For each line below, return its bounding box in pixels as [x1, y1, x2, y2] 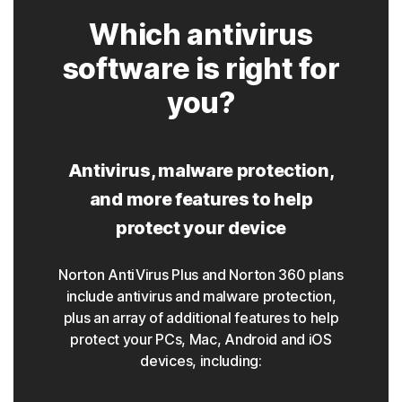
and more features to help [89, 188, 313, 211]
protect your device [115, 217, 287, 240]
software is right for [62, 51, 340, 87]
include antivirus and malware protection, [66, 287, 336, 306]
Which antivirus [89, 17, 313, 53]
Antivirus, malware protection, [67, 160, 335, 182]
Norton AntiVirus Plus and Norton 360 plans [58, 266, 344, 284]
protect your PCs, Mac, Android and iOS [70, 330, 332, 349]
